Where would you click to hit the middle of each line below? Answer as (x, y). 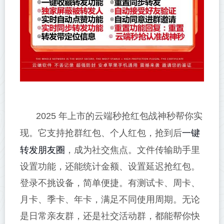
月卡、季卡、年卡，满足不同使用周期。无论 (110, 199)
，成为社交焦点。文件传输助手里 (132, 150)
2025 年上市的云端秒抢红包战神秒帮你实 (119, 116)
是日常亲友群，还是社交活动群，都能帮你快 (110, 216)
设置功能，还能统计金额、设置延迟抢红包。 (110, 166)
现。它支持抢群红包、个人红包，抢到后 (101, 133)
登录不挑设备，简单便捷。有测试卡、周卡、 (110, 183)
